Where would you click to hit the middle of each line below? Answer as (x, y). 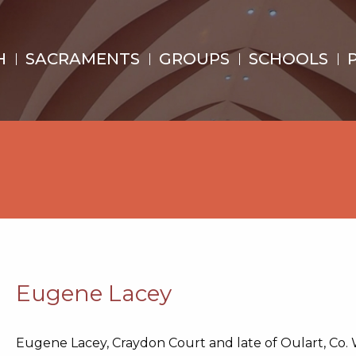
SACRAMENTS (82, 59)
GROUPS (194, 59)
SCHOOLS (288, 59)
